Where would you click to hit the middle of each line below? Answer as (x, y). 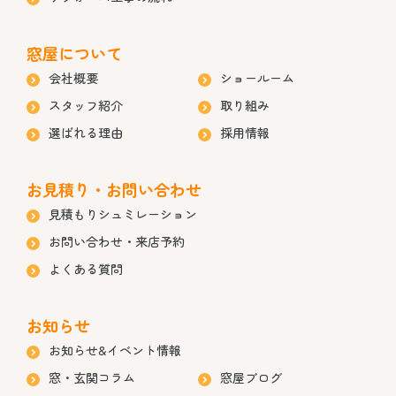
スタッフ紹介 (86, 105)
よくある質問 (86, 268)
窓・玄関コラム (92, 377)
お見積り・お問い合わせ (114, 189)
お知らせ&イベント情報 (115, 350)
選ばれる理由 (86, 132)
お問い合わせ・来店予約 (117, 241)
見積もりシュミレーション (123, 213)
